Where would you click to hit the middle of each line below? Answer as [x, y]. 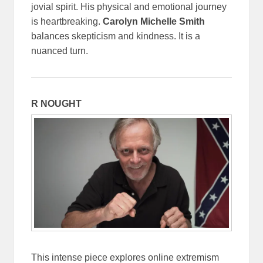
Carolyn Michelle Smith [154, 21]
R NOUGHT [57, 103]
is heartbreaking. [67, 21]
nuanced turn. [60, 50]
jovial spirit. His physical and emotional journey [129, 6]
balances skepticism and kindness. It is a [116, 36]
